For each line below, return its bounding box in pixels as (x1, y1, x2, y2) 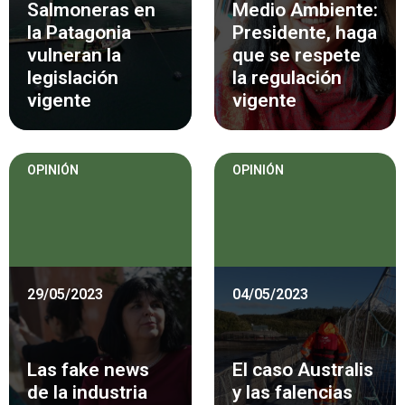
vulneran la (27, 43, 121, 66)
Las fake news (27, 358, 149, 381)
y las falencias (231, 381, 353, 403)
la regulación (231, 66, 342, 89)
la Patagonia (27, 21, 131, 43)
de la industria (27, 381, 147, 403)
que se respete (231, 43, 361, 66)
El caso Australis (231, 358, 373, 381)
